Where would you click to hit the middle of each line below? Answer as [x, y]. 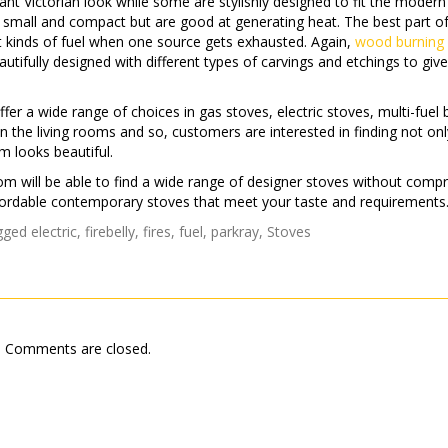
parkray [235, 231]
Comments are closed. [77, 348]
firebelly [110, 231]
